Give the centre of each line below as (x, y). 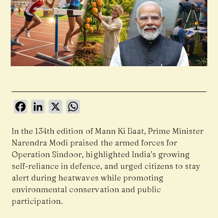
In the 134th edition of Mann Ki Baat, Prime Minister (108, 131)
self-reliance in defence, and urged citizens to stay (106, 166)
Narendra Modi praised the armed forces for (95, 143)
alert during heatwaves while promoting (88, 178)
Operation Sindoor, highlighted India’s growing (101, 154)
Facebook (45, 104)
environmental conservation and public (86, 190)
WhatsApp (100, 104)
